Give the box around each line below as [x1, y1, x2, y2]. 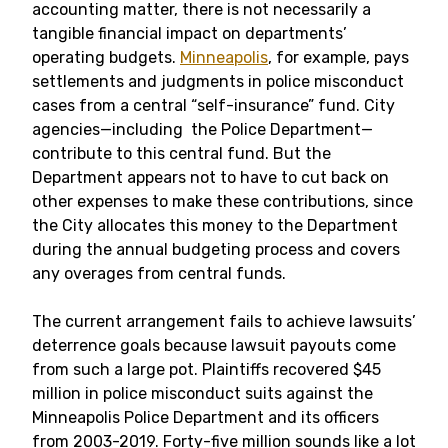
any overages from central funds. [32, 264, 286, 283]
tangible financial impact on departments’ [32, 24, 347, 43]
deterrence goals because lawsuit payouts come [32, 336, 396, 355]
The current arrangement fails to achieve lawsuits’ [32, 312, 416, 331]
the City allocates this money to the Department [32, 216, 398, 235]
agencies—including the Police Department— [32, 120, 373, 139]
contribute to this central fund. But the [32, 144, 331, 163]
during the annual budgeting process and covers [32, 240, 400, 259]
